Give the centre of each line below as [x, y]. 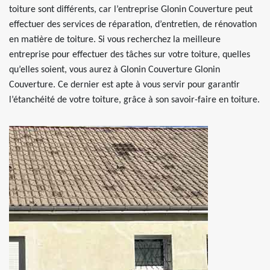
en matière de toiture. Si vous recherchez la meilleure [115, 40]
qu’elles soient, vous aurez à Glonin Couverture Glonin [115, 70]
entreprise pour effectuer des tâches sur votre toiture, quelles [130, 55]
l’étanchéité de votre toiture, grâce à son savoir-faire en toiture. [134, 100]
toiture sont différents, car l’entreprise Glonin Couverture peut [131, 10]
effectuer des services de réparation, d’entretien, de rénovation [133, 25]
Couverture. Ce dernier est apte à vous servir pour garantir [124, 85]
